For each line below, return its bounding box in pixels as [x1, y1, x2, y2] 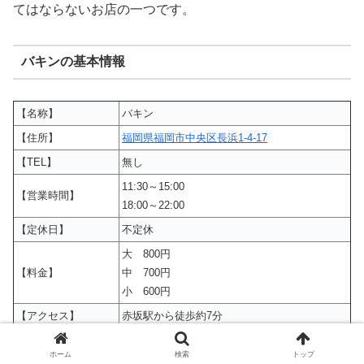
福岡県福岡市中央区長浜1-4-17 [122, 131, 267, 144]
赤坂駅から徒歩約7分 [122, 309, 223, 322]
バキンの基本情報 [20, 54, 125, 69]
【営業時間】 [16, 188, 80, 201]
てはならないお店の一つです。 [13, 2, 195, 16]
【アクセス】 [16, 309, 80, 322]
